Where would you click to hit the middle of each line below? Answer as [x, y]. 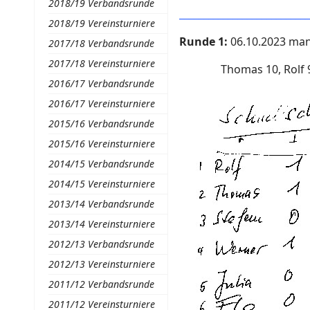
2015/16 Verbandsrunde [101, 124]
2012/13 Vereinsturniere [101, 264]
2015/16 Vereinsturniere [101, 144]
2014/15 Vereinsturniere [101, 184]
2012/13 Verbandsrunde [101, 244]
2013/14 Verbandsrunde [101, 204]
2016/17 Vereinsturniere [101, 103]
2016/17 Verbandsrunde [101, 83]
